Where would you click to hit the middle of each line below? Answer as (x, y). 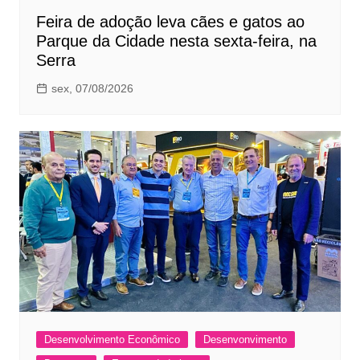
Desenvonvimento (245, 340)
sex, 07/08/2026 (92, 89)
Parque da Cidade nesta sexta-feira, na (176, 41)
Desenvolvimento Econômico (112, 340)
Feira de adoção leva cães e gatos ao (170, 22)
